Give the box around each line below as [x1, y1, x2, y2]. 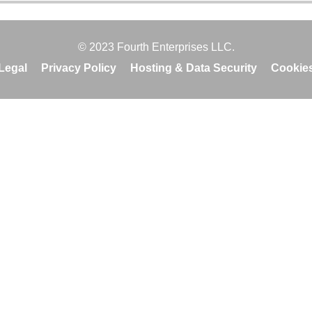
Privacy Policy [40, 62, 116, 74]
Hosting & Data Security [130, 62, 257, 74]
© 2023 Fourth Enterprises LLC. [77, 41, 235, 53]
